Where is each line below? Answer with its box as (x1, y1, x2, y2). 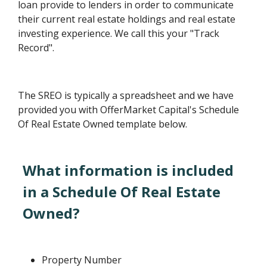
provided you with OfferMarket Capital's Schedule (18, 103, 240, 116)
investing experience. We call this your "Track (18, 27, 220, 40)
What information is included (23, 160, 234, 180)
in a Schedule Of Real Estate (23, 182, 221, 201)
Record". (18, 41, 55, 54)
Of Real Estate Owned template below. (18, 117, 188, 131)
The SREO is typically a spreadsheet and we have (18, 89, 234, 102)
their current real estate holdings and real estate (18, 13, 236, 26)
